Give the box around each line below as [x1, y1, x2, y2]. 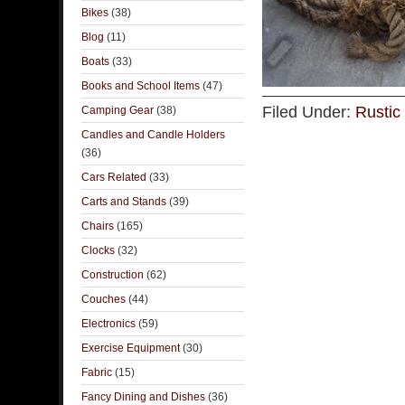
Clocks [81, 244, 115, 257]
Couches [81, 293, 126, 306]
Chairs [81, 220, 114, 232]
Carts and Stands [81, 195, 166, 208]
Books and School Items [81, 80, 200, 92]
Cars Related [81, 171, 146, 184]
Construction [81, 268, 144, 281]
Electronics [81, 317, 136, 330]
